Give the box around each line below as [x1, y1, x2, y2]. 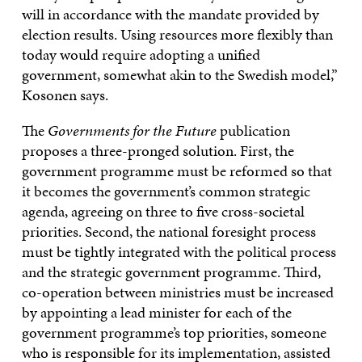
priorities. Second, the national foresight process [21, 220, 316, 242]
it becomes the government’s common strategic [21, 179, 310, 202]
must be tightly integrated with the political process [21, 240, 336, 263]
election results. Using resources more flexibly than [21, 23, 333, 45]
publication [216, 119, 290, 141]
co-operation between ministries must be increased [21, 280, 334, 303]
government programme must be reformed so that [21, 159, 332, 182]
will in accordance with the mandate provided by [21, 2, 319, 25]
